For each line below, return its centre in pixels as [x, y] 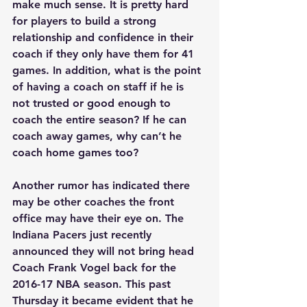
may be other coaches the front [95, 202]
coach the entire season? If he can [101, 120]
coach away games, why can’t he [99, 136]
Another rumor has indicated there [103, 186]
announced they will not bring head [105, 251]
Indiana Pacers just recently [84, 235]
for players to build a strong [86, 21]
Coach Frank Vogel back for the [96, 268]
